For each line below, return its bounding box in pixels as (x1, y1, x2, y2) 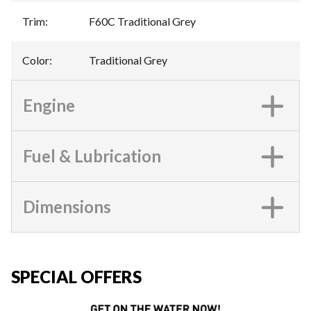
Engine (23, 95, 75, 115)
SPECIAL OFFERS (11, 267, 142, 287)
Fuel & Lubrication (23, 146, 161, 166)
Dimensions (23, 196, 111, 217)
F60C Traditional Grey (89, 15, 196, 28)
